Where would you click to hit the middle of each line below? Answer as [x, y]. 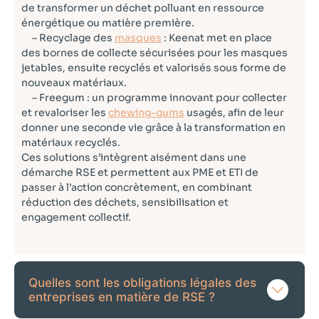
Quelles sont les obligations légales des [142, 283]
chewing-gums [146, 113]
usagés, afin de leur [234, 113]
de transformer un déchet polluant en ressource [143, 8]
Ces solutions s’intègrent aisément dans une [134, 158]
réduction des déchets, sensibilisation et [125, 203]
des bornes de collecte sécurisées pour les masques [155, 53]
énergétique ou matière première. [108, 23]
